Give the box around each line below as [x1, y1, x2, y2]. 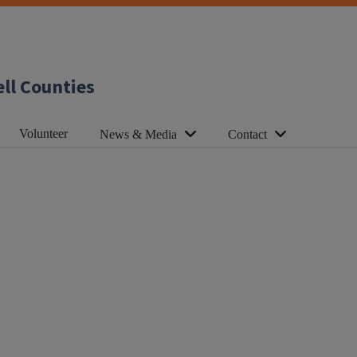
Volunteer [19, 126, 68, 140]
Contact [228, 127, 267, 141]
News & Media [100, 127, 177, 141]
